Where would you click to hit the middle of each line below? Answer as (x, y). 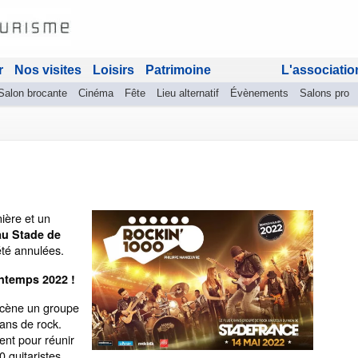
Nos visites (48, 70)
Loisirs (113, 70)
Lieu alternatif (188, 93)
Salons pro (324, 93)
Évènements (259, 93)
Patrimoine (178, 70)
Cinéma (96, 93)
